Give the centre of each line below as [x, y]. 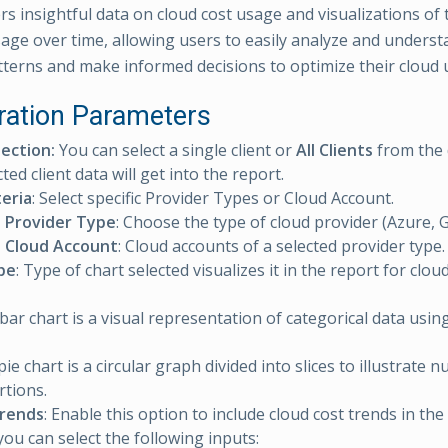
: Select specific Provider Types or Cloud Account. [213, 198]
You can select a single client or [175, 150]
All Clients [334, 150]
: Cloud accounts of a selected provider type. [281, 246]
